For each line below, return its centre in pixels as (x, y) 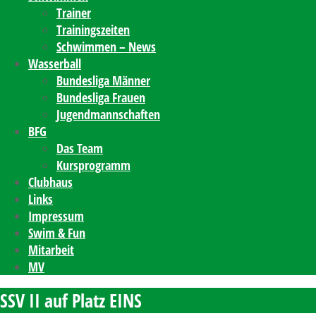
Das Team (80, 148)
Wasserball (55, 63)
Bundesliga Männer (103, 80)
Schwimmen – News (106, 47)
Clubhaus (50, 182)
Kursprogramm (93, 165)
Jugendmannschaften (108, 114)
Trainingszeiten (93, 30)
